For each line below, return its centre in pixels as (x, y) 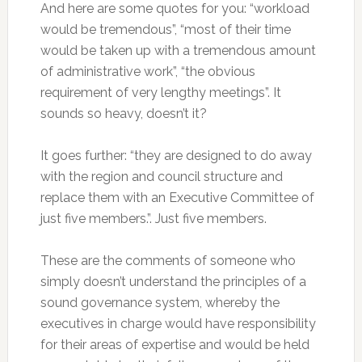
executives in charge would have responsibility (178, 323)
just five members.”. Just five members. (153, 218)
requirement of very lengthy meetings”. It (160, 92)
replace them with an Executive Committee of (177, 197)
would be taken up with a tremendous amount (178, 50)
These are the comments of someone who (168, 260)
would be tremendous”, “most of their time (165, 29)
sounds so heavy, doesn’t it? (123, 113)
